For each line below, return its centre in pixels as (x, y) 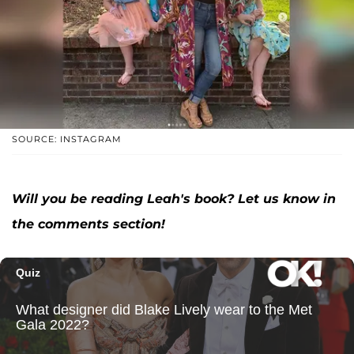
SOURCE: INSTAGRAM (67, 139)
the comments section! (88, 224)
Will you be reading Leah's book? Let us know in (174, 199)
